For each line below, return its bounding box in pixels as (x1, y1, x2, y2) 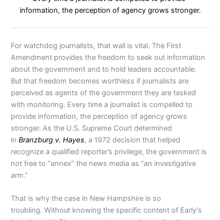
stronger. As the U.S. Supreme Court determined (11, 123, 172, 133)
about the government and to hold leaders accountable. (11, 64, 197, 74)
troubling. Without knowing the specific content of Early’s (11, 205, 202, 215)
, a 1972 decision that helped (84, 135, 181, 144)
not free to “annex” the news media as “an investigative (11, 159, 196, 168)
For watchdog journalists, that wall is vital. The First (11, 41, 182, 50)
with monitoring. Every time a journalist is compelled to (11, 100, 193, 109)
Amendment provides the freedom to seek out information (11, 53, 206, 62)
